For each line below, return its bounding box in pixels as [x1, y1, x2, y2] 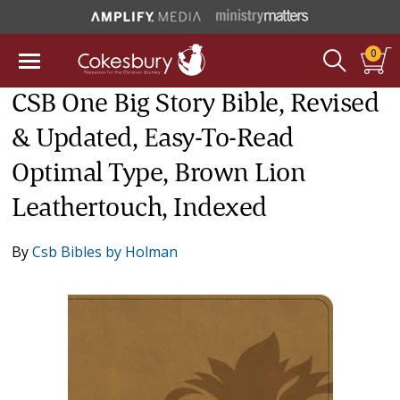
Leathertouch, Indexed [12, 196, 267, 222]
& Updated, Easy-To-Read [12, 126, 294, 153]
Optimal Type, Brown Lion [12, 161, 306, 187]
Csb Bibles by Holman [32, 242, 179, 262]
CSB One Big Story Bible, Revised [12, 91, 379, 118]
